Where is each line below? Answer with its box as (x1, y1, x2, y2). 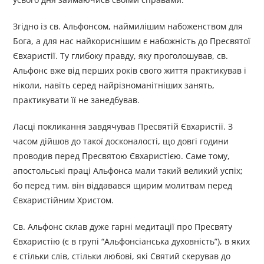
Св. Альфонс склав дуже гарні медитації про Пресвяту (13, 221, 233, 233)
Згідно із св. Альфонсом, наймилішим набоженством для (13, 21, 243, 32)
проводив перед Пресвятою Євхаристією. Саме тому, (13, 150, 230, 162)
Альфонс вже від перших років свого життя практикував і (13, 65, 247, 77)
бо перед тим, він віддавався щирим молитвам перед (13, 180, 233, 192)
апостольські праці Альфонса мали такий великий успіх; (13, 165, 243, 177)
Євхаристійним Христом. (13, 194, 114, 206)
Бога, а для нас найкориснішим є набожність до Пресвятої (13, 35, 251, 47)
